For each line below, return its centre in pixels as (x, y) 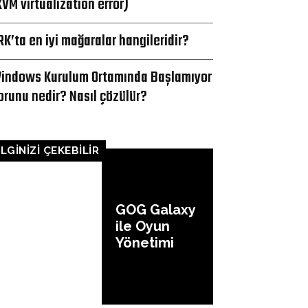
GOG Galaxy (156, 210)
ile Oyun (143, 227)
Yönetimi (145, 243)
